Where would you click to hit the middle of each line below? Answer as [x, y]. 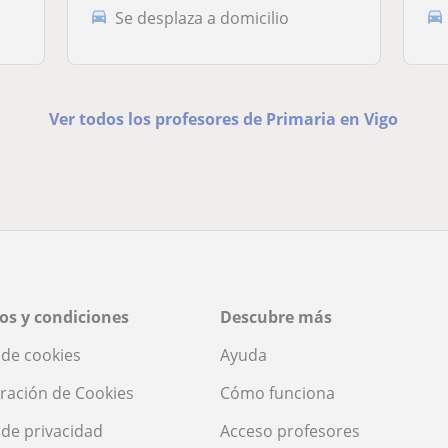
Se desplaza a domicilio [202, 17]
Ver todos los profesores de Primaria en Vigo [224, 119]
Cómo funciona [277, 393]
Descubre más [276, 317]
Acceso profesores [290, 431]
